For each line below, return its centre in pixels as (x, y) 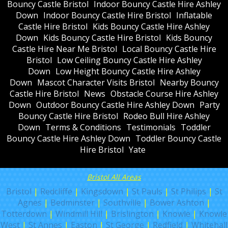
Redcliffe (56, 191)
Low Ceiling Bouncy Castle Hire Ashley (129, 60)
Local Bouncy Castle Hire (169, 49)
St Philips (188, 191)
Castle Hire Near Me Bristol (64, 49)
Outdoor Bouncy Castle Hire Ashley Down (115, 105)
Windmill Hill (79, 213)
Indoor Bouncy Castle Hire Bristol (107, 15)
